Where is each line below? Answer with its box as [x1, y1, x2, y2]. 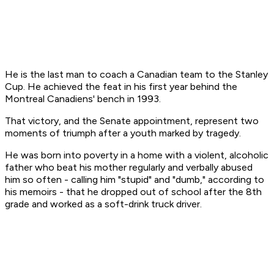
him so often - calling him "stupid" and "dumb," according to [5, 174, 264, 186]
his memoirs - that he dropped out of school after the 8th [5, 186, 262, 198]
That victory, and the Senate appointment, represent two [5, 115, 259, 127]
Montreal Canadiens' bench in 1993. [5, 93, 161, 105]
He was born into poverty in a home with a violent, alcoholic [5, 149, 268, 161]
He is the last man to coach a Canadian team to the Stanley [5, 68, 268, 81]
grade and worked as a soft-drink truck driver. [5, 198, 202, 210]
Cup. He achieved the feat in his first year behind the [5, 81, 237, 93]
